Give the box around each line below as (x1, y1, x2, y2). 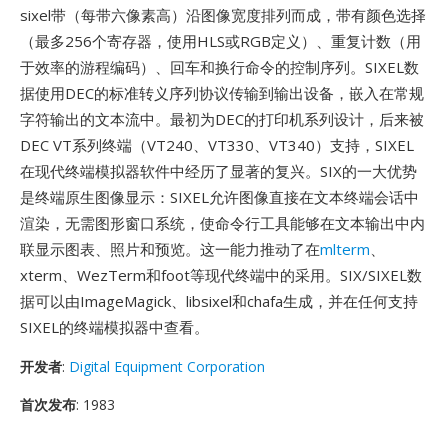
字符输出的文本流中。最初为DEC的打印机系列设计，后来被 (20, 109, 424, 129)
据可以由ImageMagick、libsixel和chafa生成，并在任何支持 (20, 291, 418, 311)
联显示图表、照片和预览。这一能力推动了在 (20, 239, 320, 259)
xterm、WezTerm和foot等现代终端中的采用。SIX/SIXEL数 (20, 265, 422, 285)
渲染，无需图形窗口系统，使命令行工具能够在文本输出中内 (20, 213, 425, 233)
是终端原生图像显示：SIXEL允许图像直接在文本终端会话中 (20, 187, 419, 207)
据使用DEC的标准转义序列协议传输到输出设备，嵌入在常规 (20, 83, 424, 103)
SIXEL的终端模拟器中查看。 (20, 317, 209, 337)
